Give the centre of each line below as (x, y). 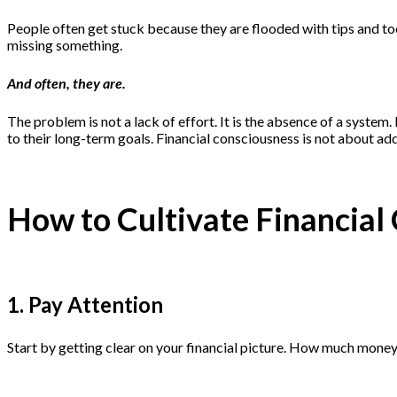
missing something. (66, 44)
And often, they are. (66, 82)
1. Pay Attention (85, 304)
